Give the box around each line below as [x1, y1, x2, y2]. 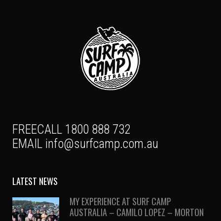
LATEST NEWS [12, 174, 58, 187]
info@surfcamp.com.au [45, 136, 158, 151]
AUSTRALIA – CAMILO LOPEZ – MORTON [70, 205, 204, 219]
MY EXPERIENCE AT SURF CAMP [70, 194, 171, 208]
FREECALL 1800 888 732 [12, 122, 130, 137]
